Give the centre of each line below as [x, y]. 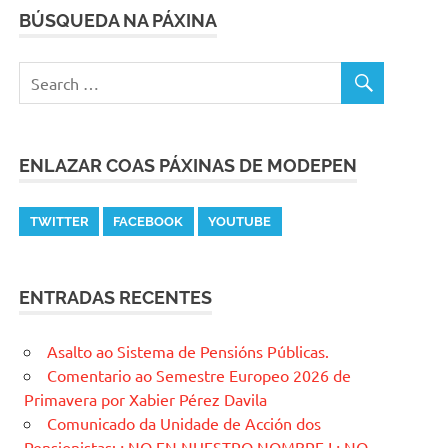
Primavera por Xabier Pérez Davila [145, 399]
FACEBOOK [148, 222]
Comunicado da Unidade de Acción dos [184, 423]
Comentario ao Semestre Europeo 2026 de [199, 375]
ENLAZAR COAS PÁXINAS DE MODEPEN [188, 165]
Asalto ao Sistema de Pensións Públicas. [188, 351]
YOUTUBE [240, 222]
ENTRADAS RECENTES [116, 298]
